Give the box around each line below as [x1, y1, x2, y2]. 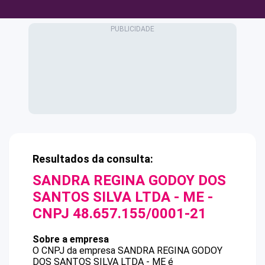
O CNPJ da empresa [33, 245, 118, 256]
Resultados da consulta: [33, 153, 153, 165]
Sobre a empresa [33, 234, 109, 245]
